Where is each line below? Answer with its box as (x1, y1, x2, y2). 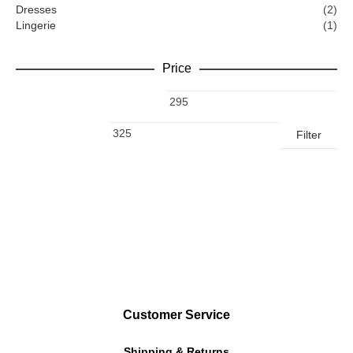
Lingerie (16, 18, 56, 32)
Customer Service (123, 307, 230, 321)
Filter (296, 128, 321, 141)
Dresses (16, 2, 57, 16)
